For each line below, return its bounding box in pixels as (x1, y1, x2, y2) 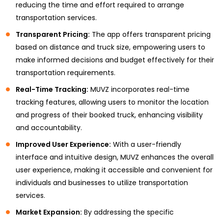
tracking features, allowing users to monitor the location (16, 97, 209, 107)
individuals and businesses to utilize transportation (16, 177, 188, 188)
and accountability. (16, 122, 82, 133)
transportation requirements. (16, 67, 115, 78)
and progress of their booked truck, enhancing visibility (16, 110, 203, 120)
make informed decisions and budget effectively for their (16, 55, 214, 65)
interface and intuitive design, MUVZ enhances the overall (16, 152, 214, 162)
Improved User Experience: (16, 139, 111, 149)
